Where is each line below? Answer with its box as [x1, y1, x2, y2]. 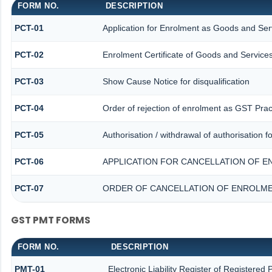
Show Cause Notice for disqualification [102, 76, 250, 87]
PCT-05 [14, 130, 44, 140]
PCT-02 [14, 50, 44, 60]
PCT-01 [14, 23, 44, 33]
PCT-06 [14, 157, 44, 167]
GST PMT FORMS [10, 213, 90, 226]
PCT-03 [14, 76, 44, 87]
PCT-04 [14, 103, 44, 114]
